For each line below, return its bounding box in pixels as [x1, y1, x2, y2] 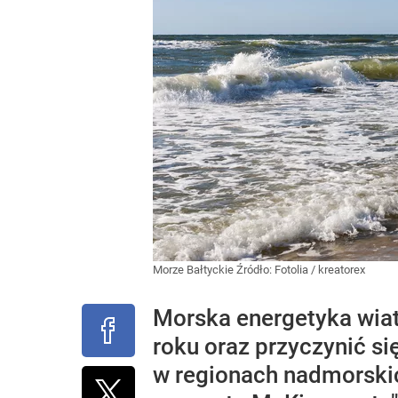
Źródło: [236, 263, 275, 276]
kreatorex [318, 263, 365, 276]
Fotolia [275, 263, 308, 276]
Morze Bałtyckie [153, 263, 236, 276]
